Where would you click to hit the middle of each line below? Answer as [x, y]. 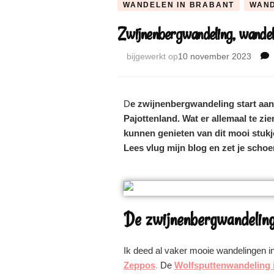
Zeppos [139, 265]
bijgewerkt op [152, 56]
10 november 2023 [215, 56]
